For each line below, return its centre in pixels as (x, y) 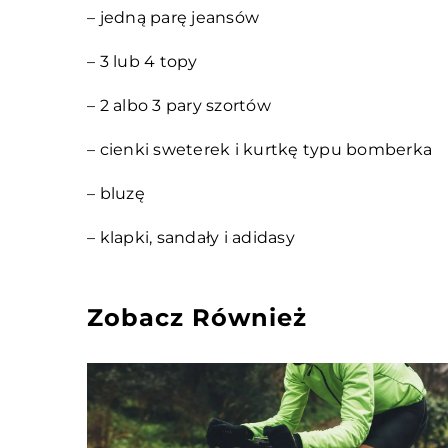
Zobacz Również (197, 317)
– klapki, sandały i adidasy (191, 237)
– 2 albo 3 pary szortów (179, 105)
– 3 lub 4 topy (142, 61)
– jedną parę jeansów (173, 17)
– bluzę (116, 193)
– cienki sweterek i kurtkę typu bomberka (259, 149)
